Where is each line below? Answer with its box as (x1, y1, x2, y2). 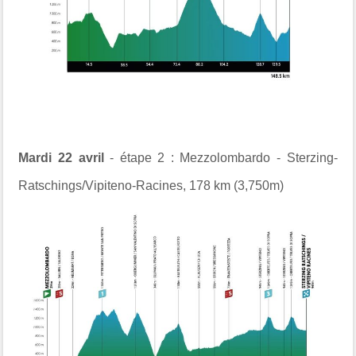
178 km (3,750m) (189, 178, 284, 192)
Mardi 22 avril (18, 150, 104, 164)
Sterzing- (286, 150, 338, 164)
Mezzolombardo (180, 150, 271, 164)
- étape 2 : (103, 150, 180, 164)
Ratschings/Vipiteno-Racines (18, 178, 184, 192)
